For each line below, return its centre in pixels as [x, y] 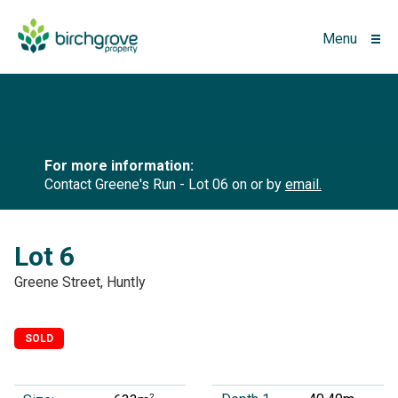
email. [303, 185]
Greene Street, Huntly [80, 283]
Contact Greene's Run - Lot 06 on [147, 185]
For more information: [119, 166]
